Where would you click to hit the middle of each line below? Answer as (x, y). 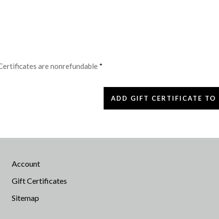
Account (26, 163)
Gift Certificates (39, 180)
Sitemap (25, 197)
